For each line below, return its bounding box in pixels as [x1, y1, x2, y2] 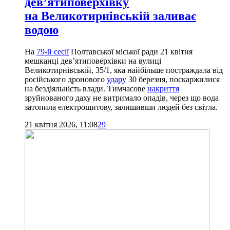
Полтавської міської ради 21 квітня [69, 47, 193, 56]
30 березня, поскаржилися [126, 74, 220, 84]
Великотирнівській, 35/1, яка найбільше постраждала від [25, 65, 223, 74]
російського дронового [25, 74, 107, 84]
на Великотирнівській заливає [25, 9, 196, 23]
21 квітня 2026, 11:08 [25, 120, 98, 129]
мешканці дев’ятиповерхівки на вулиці [25, 56, 161, 65]
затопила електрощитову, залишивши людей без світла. [25, 102, 218, 111]
